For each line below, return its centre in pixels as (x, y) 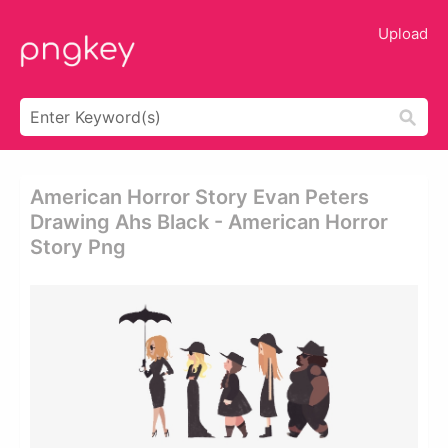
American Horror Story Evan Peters (199, 197)
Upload (403, 33)
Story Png (78, 247)
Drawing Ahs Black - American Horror (209, 222)
